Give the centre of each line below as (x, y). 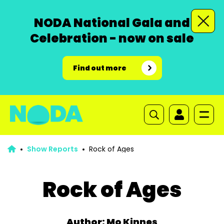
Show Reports (52, 149)
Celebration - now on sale (112, 38)
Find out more (99, 68)
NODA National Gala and (112, 23)
